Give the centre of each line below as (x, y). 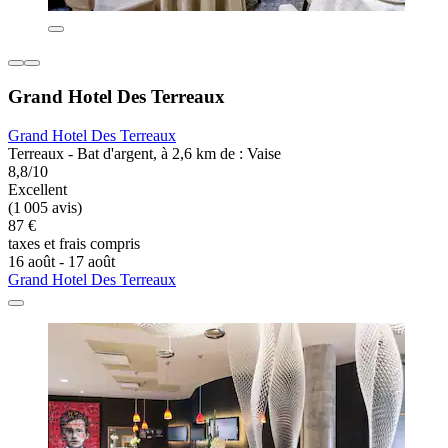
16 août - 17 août (61, 261)
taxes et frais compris (74, 243)
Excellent (37, 189)
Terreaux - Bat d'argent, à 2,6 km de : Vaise (144, 153)
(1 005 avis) (45, 207)
